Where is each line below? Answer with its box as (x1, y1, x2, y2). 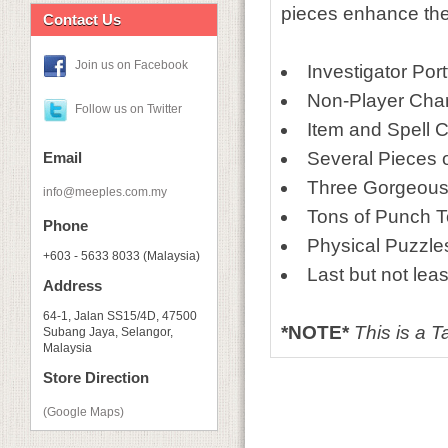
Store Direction (43, 369, 149, 386)
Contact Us (43, 11, 121, 28)
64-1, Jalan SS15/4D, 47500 (43, 309, 197, 323)
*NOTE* (281, 322, 349, 343)
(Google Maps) (43, 405, 124, 419)
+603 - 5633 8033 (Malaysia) (43, 249, 200, 263)
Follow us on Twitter (75, 102, 182, 117)
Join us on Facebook (75, 58, 188, 73)
